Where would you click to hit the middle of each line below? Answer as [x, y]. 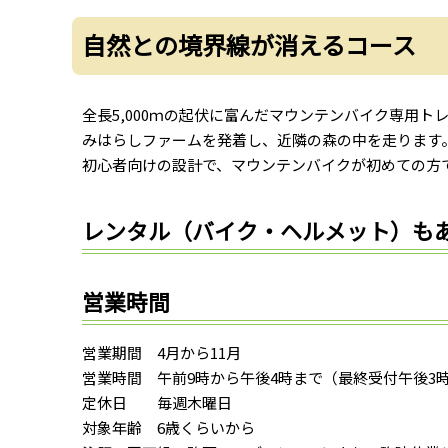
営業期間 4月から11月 [161, 352]
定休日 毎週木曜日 [157, 402]
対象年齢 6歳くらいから [168, 427]
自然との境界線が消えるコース [249, 44]
